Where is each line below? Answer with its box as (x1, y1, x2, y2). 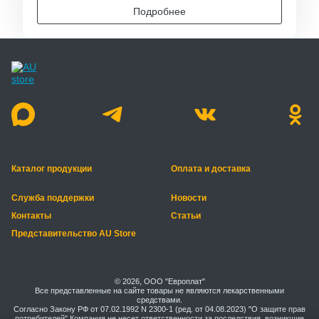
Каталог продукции (11, 164, 92, 174)
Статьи (171, 211, 201, 221)
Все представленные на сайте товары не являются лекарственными (35, 286, 284, 296)
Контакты (11, 211, 51, 221)
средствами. (137, 296, 182, 305)
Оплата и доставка (171, 164, 251, 174)
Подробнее (133, 6, 186, 18)
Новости (171, 193, 206, 204)
